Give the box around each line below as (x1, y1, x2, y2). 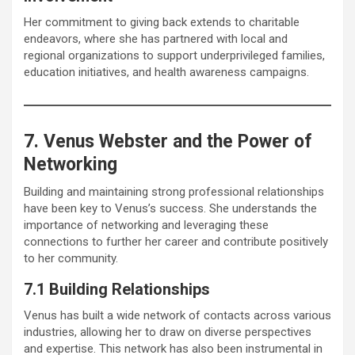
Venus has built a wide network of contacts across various (24, 307, 331, 323)
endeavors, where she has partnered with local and (24, 31, 288, 46)
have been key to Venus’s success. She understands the (24, 200, 317, 216)
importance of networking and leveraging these (24, 217, 269, 232)
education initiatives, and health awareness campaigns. (24, 64, 309, 79)
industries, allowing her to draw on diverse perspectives (24, 324, 311, 339)
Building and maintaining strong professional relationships (24, 184, 324, 199)
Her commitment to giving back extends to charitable (24, 14, 300, 29)
